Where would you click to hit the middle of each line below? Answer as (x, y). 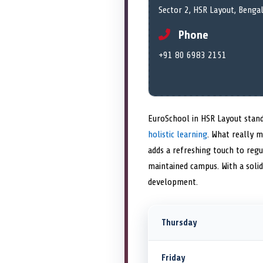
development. (173, 182)
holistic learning (178, 135)
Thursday (179, 223)
